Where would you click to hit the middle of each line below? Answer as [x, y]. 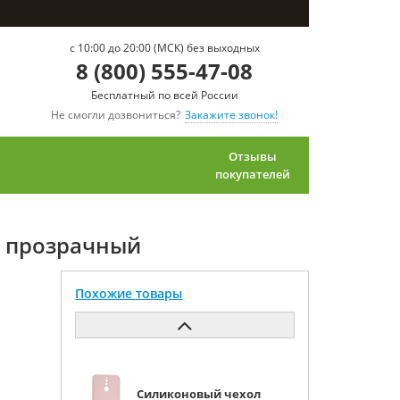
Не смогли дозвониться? [116, 115]
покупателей [253, 174]
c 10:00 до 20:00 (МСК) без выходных [164, 48]
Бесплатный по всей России [164, 95]
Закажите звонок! [231, 115]
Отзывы [253, 156]
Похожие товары [129, 293]
